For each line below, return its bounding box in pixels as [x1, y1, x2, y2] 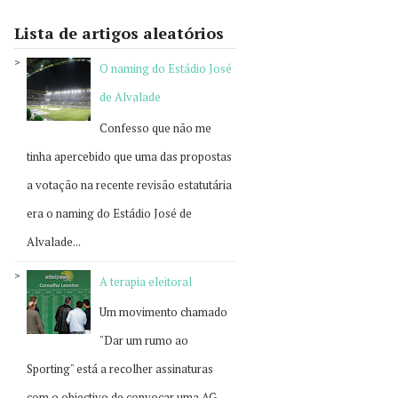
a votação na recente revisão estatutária [27, 176, 232, 193]
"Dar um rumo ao [99, 332, 189, 349]
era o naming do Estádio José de [27, 204, 192, 221]
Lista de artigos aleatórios [14, 22, 224, 44]
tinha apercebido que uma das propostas [27, 147, 232, 164]
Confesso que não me [99, 119, 212, 136]
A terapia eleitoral [99, 273, 193, 290]
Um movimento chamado [99, 304, 228, 321]
